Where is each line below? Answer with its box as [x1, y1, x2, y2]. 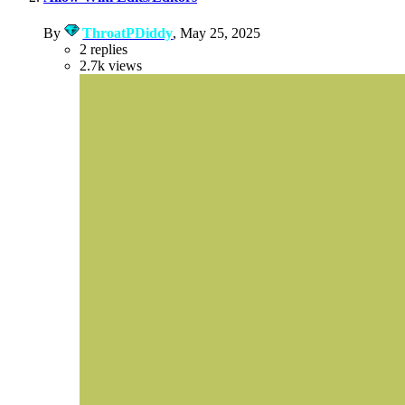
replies [90, 42, 127, 58]
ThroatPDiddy [82, 25, 174, 42]
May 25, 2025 [180, 25, 261, 42]
